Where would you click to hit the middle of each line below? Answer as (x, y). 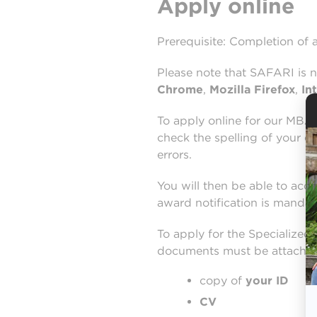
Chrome (180, 90)
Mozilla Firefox (252, 90)
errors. (174, 155)
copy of (223, 281)
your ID (267, 281)
